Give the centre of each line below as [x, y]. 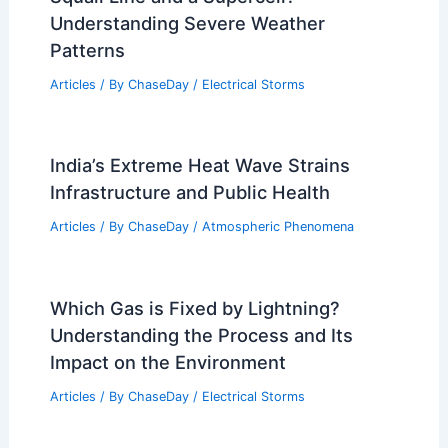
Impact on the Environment [167, 362]
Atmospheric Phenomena [277, 227]
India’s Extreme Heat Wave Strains [199, 165]
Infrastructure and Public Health [189, 192]
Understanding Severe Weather [187, 22]
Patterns [87, 49]
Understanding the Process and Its [201, 335]
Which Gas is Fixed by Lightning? [194, 308]
